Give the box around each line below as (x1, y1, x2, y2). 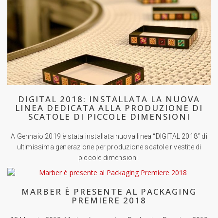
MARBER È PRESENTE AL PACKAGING (21, 185, 197, 197)
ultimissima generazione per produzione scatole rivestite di (17, 143, 201, 151)
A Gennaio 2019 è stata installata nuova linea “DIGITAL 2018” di (11, 132, 207, 140)
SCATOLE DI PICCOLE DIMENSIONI (28, 110, 190, 122)
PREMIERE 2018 (72, 194, 146, 206)
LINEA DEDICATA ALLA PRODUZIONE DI (15, 102, 203, 113)
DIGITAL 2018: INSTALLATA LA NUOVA (18, 93, 200, 105)
